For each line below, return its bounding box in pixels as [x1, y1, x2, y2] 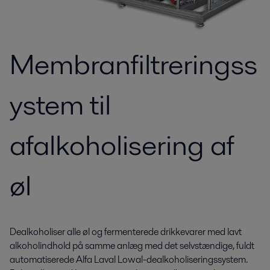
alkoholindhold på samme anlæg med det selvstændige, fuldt [10, 239, 254, 253]
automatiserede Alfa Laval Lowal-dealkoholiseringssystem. [10, 253, 248, 266]
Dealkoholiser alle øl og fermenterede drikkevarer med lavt [10, 225, 242, 239]
